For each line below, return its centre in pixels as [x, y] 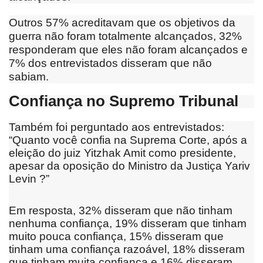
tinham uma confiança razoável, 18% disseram [127, 249]
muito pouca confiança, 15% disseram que [116, 236]
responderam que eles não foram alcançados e [128, 49]
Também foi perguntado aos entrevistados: [117, 127]
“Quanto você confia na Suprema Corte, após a [128, 140]
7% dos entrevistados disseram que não [110, 63]
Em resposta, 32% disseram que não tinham [121, 210]
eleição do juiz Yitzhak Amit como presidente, [122, 153]
